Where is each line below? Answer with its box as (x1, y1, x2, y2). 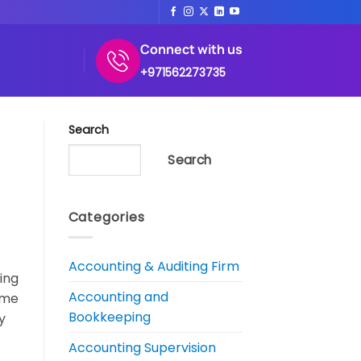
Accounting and (68, 287, 168, 306)
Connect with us (140, 40, 243, 58)
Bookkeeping (68, 307, 151, 326)
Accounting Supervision (68, 338, 216, 357)
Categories (68, 208, 145, 227)
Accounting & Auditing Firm (68, 256, 239, 276)
